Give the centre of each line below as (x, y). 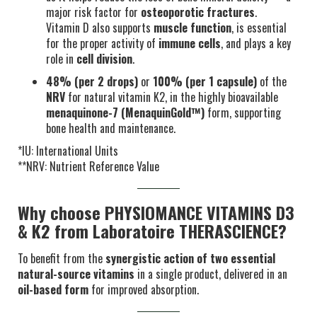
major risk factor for (93, 12)
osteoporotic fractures (198, 12)
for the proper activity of (102, 43)
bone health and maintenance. (111, 128)
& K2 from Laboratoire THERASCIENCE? (152, 231)
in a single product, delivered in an (211, 274)
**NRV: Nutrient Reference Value (88, 166)
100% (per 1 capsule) (205, 81)
